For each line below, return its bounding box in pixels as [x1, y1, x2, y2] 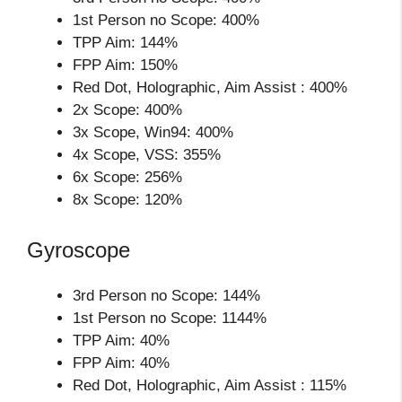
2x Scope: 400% [73, 101, 182, 119]
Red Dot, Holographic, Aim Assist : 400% [73, 79, 347, 97]
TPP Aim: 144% [73, 34, 178, 52]
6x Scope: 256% [73, 169, 182, 187]
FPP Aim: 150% [73, 57, 178, 74]
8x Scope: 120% [73, 191, 182, 209]
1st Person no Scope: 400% [73, 12, 259, 30]
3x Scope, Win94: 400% [73, 124, 233, 142]
